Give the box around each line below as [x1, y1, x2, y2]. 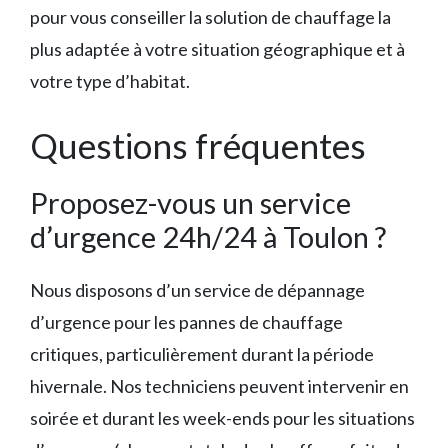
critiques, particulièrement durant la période [30, 343, 374, 366]
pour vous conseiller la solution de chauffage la [30, 6, 391, 29]
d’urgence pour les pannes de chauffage [30, 311, 343, 334]
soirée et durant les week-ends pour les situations [30, 407, 415, 430]
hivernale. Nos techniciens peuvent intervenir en [30, 375, 409, 398]
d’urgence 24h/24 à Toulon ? [30, 219, 386, 255]
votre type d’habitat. [30, 70, 190, 93]
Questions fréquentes [30, 124, 366, 167]
